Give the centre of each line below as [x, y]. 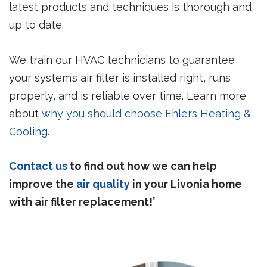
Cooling [28, 131]
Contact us [38, 166]
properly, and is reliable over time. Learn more [128, 95]
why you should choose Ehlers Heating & [146, 113]
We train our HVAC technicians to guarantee [122, 60]
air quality [103, 184]
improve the [43, 184]
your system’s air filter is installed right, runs [120, 77]
